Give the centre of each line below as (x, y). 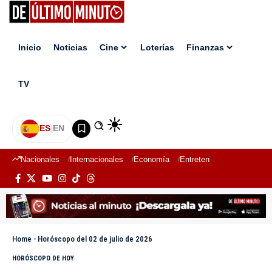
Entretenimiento (207, 159)
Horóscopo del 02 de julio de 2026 (95, 239)
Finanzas (205, 48)
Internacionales (97, 159)
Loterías (157, 48)
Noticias (70, 48)
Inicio (30, 48)
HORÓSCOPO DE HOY (43, 259)
